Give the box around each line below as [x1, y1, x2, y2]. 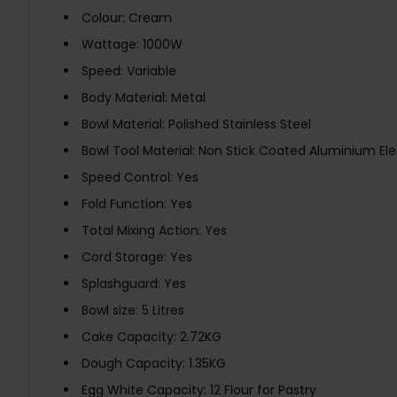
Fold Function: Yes [81, 195, 192, 214]
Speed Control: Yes [81, 168, 198, 187]
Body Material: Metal [81, 89, 206, 107]
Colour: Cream [81, 9, 172, 27]
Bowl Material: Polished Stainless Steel [81, 115, 311, 134]
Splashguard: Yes [81, 275, 186, 293]
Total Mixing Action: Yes [81, 222, 227, 240]
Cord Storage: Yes [81, 248, 192, 267]
